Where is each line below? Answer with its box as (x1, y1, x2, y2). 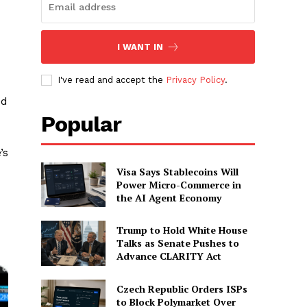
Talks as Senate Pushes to (116, 236, 239, 250)
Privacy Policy (166, 74, 225, 85)
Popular (41, 110, 122, 137)
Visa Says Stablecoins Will (116, 164, 238, 178)
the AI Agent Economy (116, 191, 221, 204)
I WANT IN (116, 41, 163, 52)
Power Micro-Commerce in (116, 177, 241, 191)
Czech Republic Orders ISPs (116, 282, 247, 295)
